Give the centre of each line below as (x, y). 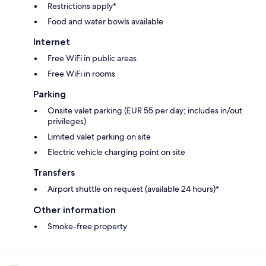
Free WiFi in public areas (92, 58)
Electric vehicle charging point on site (116, 152)
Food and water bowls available (105, 21)
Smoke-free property (87, 226)
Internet (52, 42)
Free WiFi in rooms (81, 73)
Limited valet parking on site (99, 136)
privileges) (67, 121)
